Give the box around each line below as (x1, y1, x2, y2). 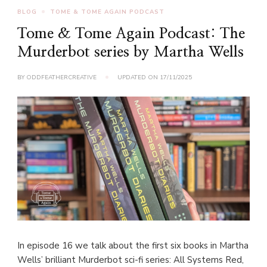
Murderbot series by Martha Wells (17, 45, 244, 60)
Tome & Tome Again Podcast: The (17, 26, 245, 42)
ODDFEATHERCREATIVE (26, 73, 97, 82)
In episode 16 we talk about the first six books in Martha (17, 240, 249, 252)
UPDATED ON (117, 73, 160, 82)
